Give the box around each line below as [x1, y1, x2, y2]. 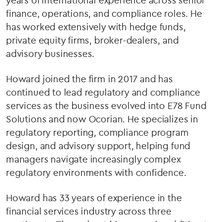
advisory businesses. [6, 48, 95, 59]
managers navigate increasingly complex [6, 153, 181, 165]
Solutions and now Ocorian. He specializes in [6, 113, 198, 125]
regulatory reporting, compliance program [6, 126, 189, 138]
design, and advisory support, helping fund [6, 140, 191, 152]
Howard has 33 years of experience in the [6, 192, 182, 204]
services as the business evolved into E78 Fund [6, 100, 207, 111]
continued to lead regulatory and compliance [6, 86, 200, 98]
